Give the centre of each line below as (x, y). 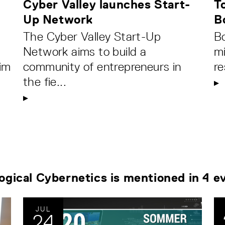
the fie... (45, 82)
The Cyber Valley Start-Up (92, 37)
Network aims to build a (85, 52)
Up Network (58, 20)
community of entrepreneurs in (102, 67)
